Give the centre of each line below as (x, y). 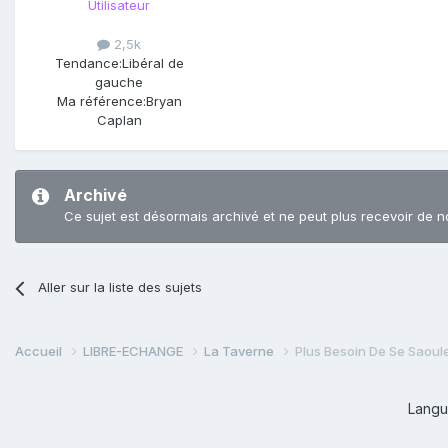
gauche (119, 82)
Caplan (119, 120)
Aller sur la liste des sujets (120, 287)
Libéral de (152, 63)
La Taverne (240, 350)
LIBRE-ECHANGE (134, 350)
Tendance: (88, 63)
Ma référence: (101, 101)
